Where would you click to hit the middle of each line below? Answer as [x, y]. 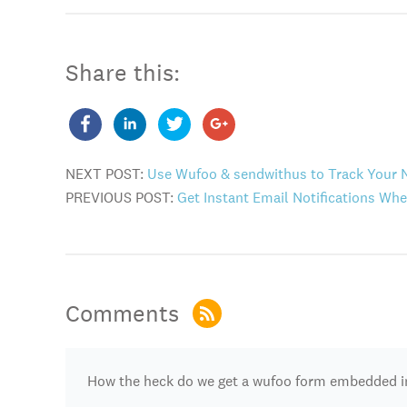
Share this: [123, 72]
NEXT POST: [106, 174]
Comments [125, 313]
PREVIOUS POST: [121, 198]
